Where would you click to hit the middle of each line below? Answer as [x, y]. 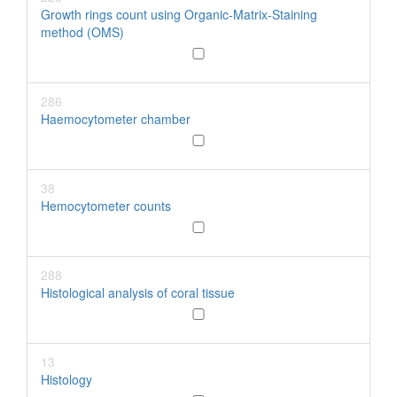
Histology [66, 379]
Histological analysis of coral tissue [138, 292]
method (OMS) [82, 32]
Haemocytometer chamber [116, 119]
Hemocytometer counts [106, 206]
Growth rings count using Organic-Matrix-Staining [179, 14]
